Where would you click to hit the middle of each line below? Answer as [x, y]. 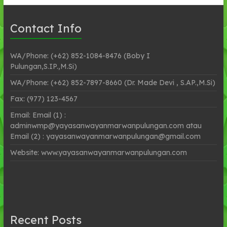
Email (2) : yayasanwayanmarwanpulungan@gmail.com [105, 136]
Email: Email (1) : [38, 115]
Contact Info [46, 28]
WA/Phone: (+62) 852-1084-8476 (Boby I [80, 55]
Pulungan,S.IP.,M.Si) [43, 66]
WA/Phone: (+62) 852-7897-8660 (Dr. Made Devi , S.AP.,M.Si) [112, 82]
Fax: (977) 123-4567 [44, 99]
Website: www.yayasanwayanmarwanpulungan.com [98, 152]
